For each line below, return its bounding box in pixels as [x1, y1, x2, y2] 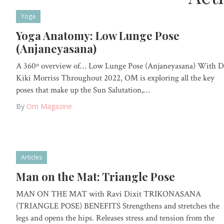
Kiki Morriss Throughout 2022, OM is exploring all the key [16, 72, 214, 83]
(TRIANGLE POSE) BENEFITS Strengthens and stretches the [16, 200, 219, 212]
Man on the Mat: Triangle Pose [16, 169, 175, 184]
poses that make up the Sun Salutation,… [16, 84, 150, 95]
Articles [21, 153, 42, 162]
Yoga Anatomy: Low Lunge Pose [16, 27, 179, 43]
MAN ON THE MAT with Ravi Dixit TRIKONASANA [16, 188, 201, 200]
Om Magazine [26, 101, 72, 111]
